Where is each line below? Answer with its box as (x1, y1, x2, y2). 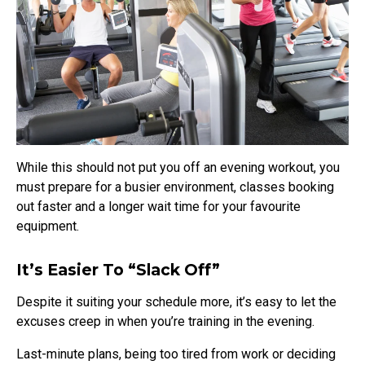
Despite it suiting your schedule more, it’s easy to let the (16, 293, 336, 310)
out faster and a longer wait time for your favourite (16, 198, 301, 214)
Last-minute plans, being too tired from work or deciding (16, 345, 336, 362)
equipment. (16, 218, 82, 234)
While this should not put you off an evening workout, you (16, 159, 340, 175)
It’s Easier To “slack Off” (16, 259, 220, 279)
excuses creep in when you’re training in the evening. (16, 313, 318, 329)
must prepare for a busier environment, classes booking (16, 178, 334, 195)
